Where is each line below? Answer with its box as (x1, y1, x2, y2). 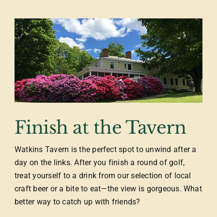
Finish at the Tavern (14, 117, 186, 139)
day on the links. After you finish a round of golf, (14, 158, 185, 168)
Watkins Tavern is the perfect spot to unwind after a (14, 145, 197, 155)
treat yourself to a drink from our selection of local (14, 171, 191, 181)
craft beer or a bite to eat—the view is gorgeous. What (14, 184, 202, 194)
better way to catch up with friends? (14, 197, 140, 207)
